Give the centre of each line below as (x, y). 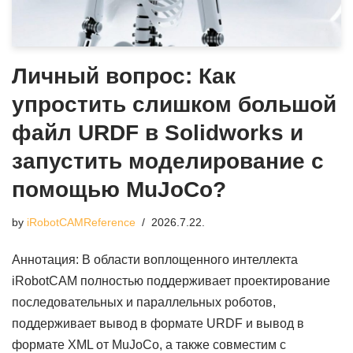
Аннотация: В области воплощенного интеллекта (155, 259)
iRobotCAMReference (81, 222)
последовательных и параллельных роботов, (144, 302)
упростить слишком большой (174, 104)
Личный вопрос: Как (124, 76)
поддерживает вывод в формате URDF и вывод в (158, 323)
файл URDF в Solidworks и (158, 132)
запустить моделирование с (168, 161)
